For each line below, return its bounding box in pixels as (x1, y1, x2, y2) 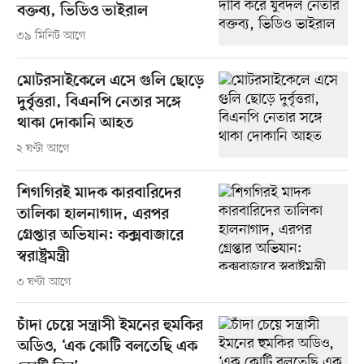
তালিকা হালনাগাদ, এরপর (16, 205, 169, 224)
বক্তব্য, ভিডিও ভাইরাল (16, 2, 148, 21)
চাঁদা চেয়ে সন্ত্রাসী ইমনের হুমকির (16, 316, 203, 336)
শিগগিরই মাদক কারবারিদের (16, 184, 181, 203)
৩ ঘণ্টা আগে (15, 274, 71, 290)
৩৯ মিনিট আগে (15, 28, 86, 45)
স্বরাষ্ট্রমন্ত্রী (16, 247, 70, 266)
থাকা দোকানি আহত (16, 114, 133, 133)
